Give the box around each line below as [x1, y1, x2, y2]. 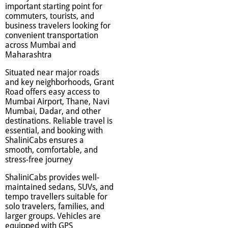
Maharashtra [5, 50, 52, 60]
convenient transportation [5, 31, 98, 41]
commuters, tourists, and [5, 11, 94, 21]
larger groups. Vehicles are [5, 211, 101, 221]
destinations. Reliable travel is [5, 116, 112, 126]
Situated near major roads [5, 68, 99, 78]
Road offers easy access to [5, 87, 100, 97]
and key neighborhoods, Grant [5, 77, 114, 88]
